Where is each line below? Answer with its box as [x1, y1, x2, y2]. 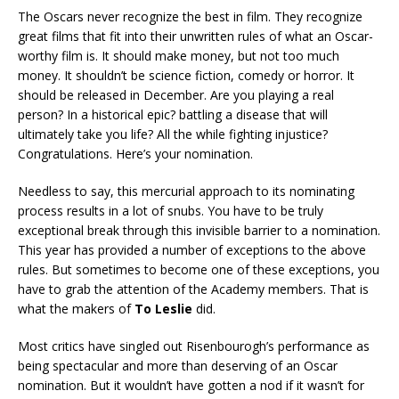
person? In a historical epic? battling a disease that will [18, 105, 328, 123]
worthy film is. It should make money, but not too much [18, 46, 339, 64]
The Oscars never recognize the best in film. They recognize [18, 7, 362, 25]
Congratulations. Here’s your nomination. [18, 144, 253, 162]
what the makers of [18, 299, 134, 317]
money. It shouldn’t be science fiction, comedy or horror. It [18, 66, 354, 84]
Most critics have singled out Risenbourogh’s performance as [18, 337, 370, 354]
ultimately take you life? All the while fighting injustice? [18, 125, 328, 142]
